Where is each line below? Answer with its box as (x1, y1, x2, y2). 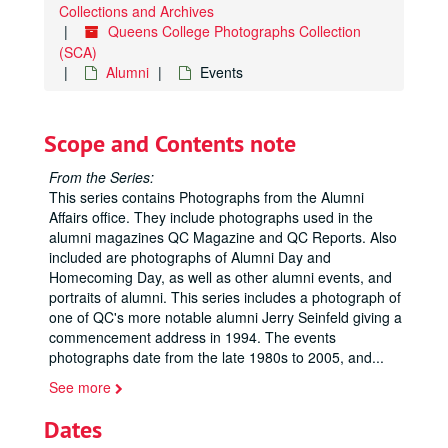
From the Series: (49, 167, 154, 187)
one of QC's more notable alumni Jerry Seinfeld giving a (49, 307, 402, 327)
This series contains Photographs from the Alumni (49, 187, 364, 207)
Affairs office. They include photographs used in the (49, 207, 373, 227)
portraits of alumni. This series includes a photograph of (49, 287, 401, 307)
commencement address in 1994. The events (49, 327, 336, 347)
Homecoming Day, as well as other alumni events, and (49, 267, 392, 287)
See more (49, 377, 115, 397)
